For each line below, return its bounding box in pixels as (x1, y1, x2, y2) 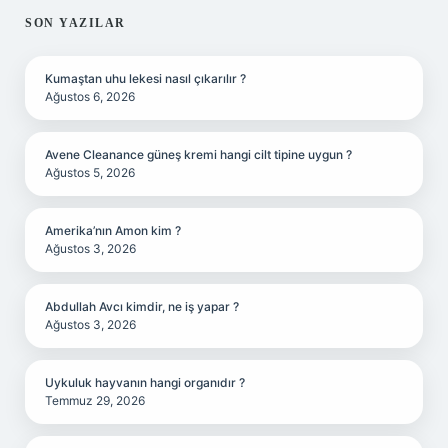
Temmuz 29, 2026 (45, 393, 145, 408)
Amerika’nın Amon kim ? (45, 223, 181, 238)
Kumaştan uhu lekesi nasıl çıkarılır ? (45, 71, 246, 86)
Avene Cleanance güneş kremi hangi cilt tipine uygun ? (45, 147, 352, 162)
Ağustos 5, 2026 (45, 165, 135, 180)
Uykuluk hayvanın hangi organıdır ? (45, 375, 245, 390)
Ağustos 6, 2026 (45, 89, 135, 104)
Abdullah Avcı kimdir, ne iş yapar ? (45, 299, 239, 314)
